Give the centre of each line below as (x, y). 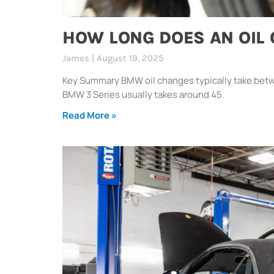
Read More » (90, 115)
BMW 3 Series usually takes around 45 (142, 94)
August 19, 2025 (129, 58)
